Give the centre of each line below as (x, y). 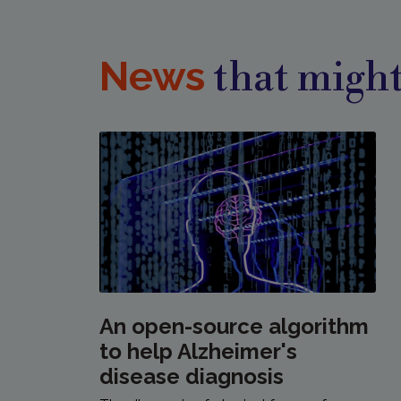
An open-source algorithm (235, 327)
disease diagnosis (192, 377)
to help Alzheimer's (199, 352)
